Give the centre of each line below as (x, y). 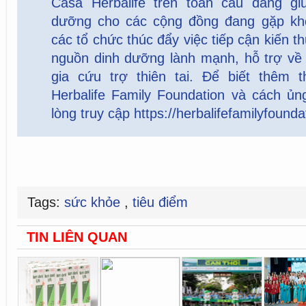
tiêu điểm (160, 203)
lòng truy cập (93, 114)
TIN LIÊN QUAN (77, 237)
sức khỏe (94, 203)
